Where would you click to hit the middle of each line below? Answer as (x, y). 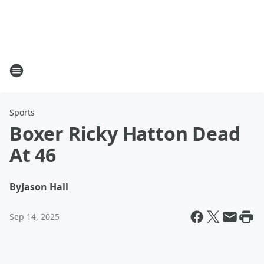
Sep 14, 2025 (34, 217)
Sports (22, 112)
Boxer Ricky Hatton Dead (125, 133)
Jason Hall (45, 187)
